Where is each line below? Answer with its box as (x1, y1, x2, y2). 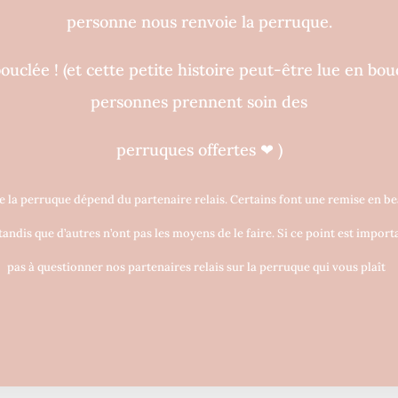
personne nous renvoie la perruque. (66, 11, 332, 32)
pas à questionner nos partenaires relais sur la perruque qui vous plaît (7, 259, 391, 275)
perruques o (115, 139, 207, 160)
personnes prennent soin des (91, 91, 307, 112)
